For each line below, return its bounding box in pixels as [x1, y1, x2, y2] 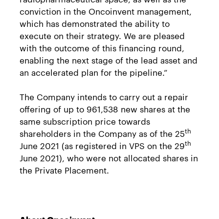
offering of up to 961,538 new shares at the [20, 103, 190, 114]
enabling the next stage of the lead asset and [20, 53, 197, 66]
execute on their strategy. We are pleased [20, 29, 185, 41]
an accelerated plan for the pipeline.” [20, 66, 168, 78]
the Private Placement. [20, 164, 109, 175]
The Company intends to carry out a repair [20, 90, 188, 102]
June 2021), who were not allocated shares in [20, 152, 198, 163]
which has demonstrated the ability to [20, 17, 170, 29]
